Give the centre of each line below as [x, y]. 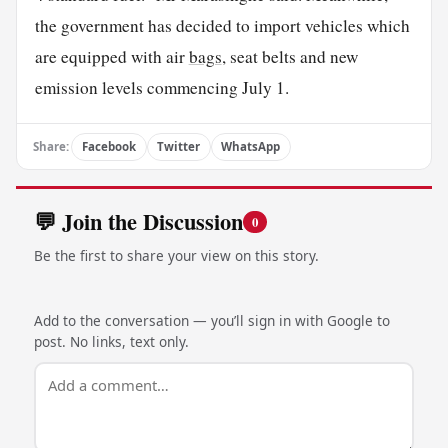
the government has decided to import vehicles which [222, 25]
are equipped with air [111, 56]
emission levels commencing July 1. [161, 87]
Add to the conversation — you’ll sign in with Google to [211, 320]
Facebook [108, 147]
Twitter [179, 147]
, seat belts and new [289, 56]
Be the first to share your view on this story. [176, 255]
